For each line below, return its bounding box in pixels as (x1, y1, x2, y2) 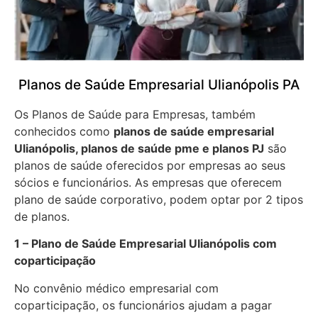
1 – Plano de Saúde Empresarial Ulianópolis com (14, 236, 277, 251)
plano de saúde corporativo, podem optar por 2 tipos (14, 192, 303, 207)
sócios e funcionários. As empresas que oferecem (14, 175, 282, 190)
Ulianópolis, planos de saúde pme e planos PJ (14, 141, 264, 155)
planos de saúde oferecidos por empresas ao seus (14, 158, 285, 172)
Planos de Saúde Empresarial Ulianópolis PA (18, 76, 300, 93)
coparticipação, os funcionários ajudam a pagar (14, 297, 272, 312)
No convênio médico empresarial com (14, 280, 219, 295)
